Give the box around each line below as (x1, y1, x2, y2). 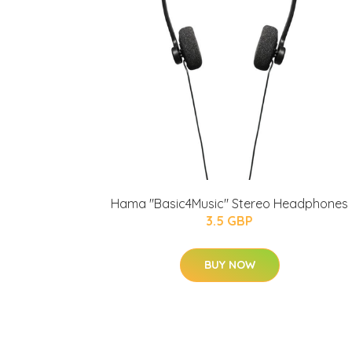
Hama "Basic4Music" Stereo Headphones (111, 196, 348, 211)
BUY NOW (203, 258, 255, 272)
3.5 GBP (206, 213, 253, 229)
